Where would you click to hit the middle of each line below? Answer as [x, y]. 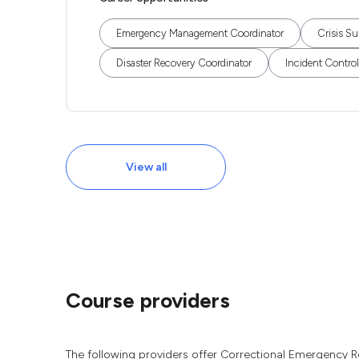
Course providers [148, 301]
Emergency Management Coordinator [200, 33]
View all [146, 167]
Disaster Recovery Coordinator [184, 63]
